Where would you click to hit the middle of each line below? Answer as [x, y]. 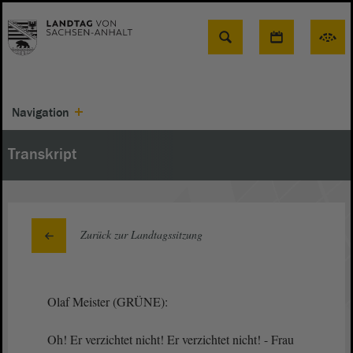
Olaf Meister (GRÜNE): [108, 301]
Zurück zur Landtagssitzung [141, 234]
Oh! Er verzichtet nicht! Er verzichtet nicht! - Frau [171, 339]
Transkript [42, 154]
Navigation [41, 113]
